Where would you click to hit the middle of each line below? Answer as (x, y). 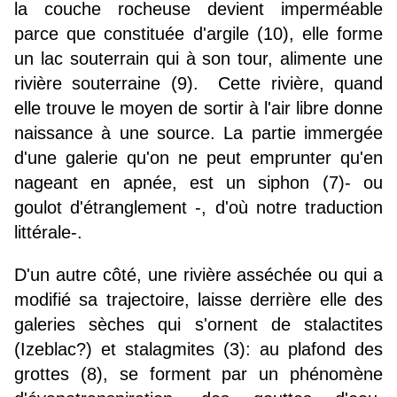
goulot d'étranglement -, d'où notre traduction (198, 208)
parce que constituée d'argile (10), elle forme (198, 34)
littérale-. (48, 233)
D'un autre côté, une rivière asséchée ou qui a (198, 275)
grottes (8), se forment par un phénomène (198, 374)
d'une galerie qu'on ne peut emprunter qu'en (198, 158)
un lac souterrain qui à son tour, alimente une (198, 59)
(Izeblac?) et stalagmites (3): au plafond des (198, 350)
